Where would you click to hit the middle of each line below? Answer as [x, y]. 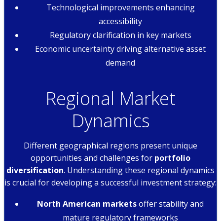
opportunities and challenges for [92, 158]
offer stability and [170, 203]
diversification [35, 170]
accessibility [120, 21]
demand [120, 62]
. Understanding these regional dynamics [139, 170]
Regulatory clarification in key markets [120, 35]
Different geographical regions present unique [110, 145]
